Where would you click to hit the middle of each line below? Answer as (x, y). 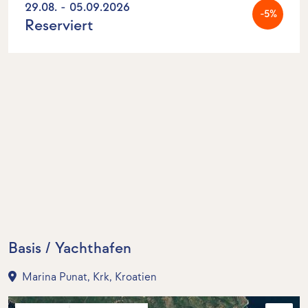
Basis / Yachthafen (70, 249)
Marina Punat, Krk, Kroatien (88, 278)
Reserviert (59, 26)
